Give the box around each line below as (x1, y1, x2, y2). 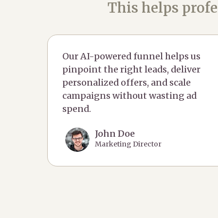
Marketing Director (94, 140, 162, 149)
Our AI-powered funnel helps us (62, 51, 200, 62)
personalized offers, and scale (62, 77, 191, 89)
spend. (62, 103, 91, 115)
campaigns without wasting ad (62, 90, 197, 102)
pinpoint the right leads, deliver (62, 64, 200, 75)
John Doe (94, 128, 135, 140)
